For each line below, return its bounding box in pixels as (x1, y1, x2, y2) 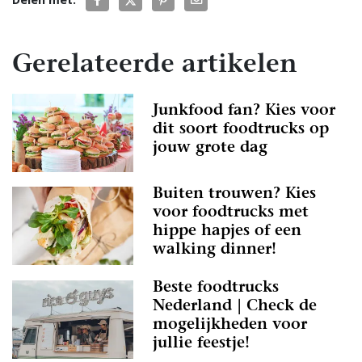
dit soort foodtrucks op (153, 122, 329, 138)
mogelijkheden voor (153, 318, 307, 334)
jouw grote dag (153, 141, 267, 157)
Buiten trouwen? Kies (153, 187, 316, 203)
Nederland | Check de (153, 299, 317, 315)
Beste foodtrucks (153, 280, 279, 297)
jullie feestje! (153, 336, 250, 352)
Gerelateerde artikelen (12, 53, 297, 79)
